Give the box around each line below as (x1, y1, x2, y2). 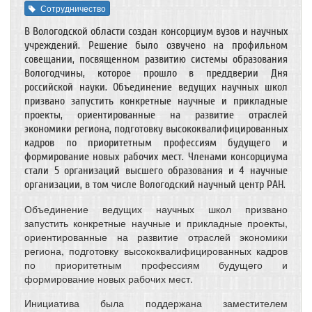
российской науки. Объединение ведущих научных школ (24, 80, 288, 93)
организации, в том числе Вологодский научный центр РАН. (24, 178, 286, 191)
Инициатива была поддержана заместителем (24, 295, 288, 310)
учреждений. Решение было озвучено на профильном (24, 38, 288, 52)
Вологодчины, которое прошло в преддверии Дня (24, 66, 288, 79)
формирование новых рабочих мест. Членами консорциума (24, 150, 288, 163)
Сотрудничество (40, 1, 106, 14)
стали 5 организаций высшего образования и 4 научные (24, 164, 288, 177)
